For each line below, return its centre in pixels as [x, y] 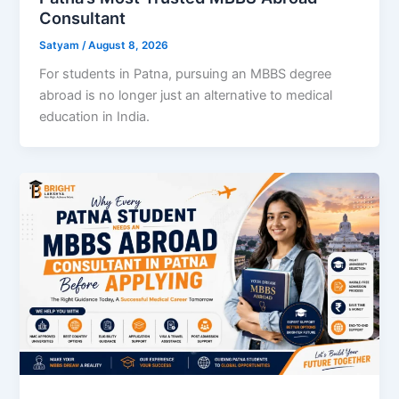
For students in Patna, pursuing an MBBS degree [186, 74]
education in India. [95, 117]
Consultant [83, 17]
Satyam [61, 45]
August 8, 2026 [129, 45]
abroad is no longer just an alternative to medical [186, 96]
